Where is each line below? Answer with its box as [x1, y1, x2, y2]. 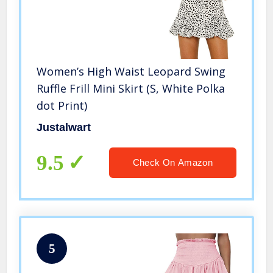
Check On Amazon [132, 157, 213, 168]
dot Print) [37, 97, 88, 113]
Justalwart [37, 121, 91, 133]
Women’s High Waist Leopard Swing [37, 63, 226, 79]
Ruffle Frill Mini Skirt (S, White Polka [37, 80, 225, 96]
